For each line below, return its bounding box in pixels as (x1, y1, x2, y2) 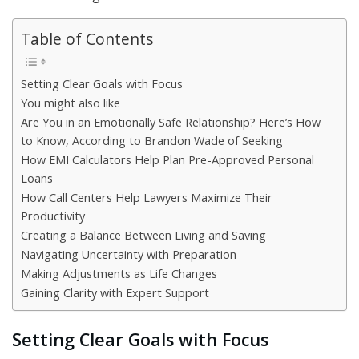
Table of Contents (21, 28, 153, 50)
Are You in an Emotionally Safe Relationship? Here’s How (21, 115, 321, 131)
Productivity (21, 208, 85, 224)
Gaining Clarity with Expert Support (21, 285, 209, 301)
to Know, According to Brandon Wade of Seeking (21, 133, 283, 149)
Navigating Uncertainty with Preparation (21, 247, 236, 263)
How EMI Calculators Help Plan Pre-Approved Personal (21, 152, 314, 168)
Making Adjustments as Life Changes (21, 266, 217, 282)
